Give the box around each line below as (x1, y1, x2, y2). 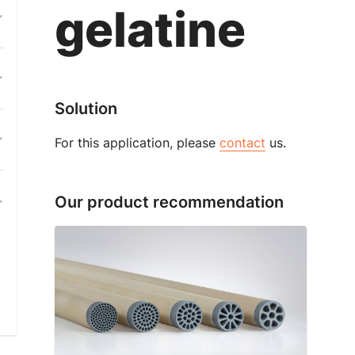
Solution (55, 99, 118, 118)
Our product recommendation (55, 193, 284, 212)
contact (219, 135, 266, 151)
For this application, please (55, 135, 220, 151)
